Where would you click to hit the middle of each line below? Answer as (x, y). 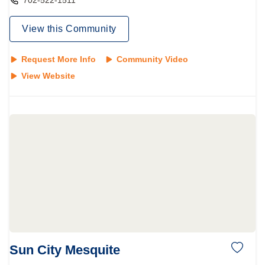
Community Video (152, 59)
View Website (48, 76)
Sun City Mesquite (65, 250)
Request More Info (59, 59)
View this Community (69, 29)
